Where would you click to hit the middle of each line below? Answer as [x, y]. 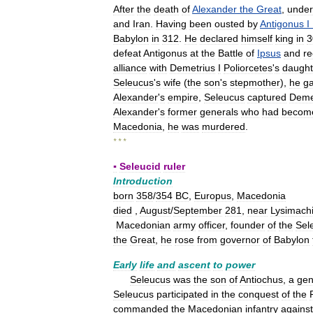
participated [182, 294]
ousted [230, 24]
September [198, 210]
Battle [231, 53]
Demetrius [192, 68]
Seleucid [140, 166]
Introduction [143, 181]
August [155, 210]
